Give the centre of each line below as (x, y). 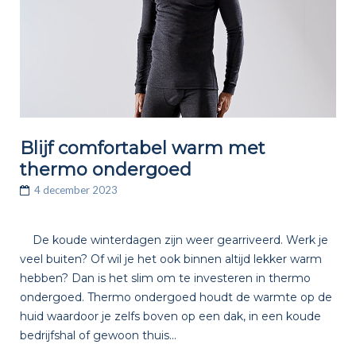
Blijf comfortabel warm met (142, 149)
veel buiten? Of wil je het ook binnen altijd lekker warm (170, 259)
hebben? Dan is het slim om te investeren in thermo (165, 278)
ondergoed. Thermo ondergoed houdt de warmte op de (176, 297)
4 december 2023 (75, 190)
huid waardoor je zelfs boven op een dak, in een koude (170, 316)
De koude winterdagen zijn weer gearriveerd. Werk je (174, 240)
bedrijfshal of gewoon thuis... (98, 335)
